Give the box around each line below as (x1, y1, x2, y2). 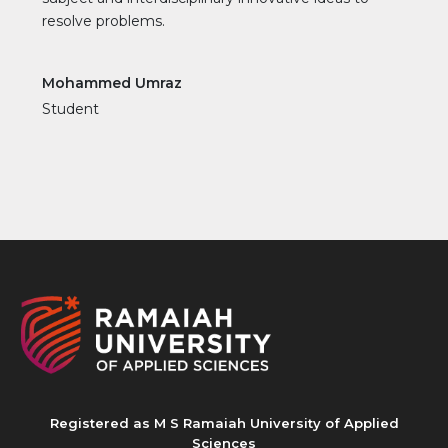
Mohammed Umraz (42, 73, 182, 92)
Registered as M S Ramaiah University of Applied (49, 414, 399, 431)
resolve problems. (42, 11, 165, 30)
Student (42, 99, 99, 118)
